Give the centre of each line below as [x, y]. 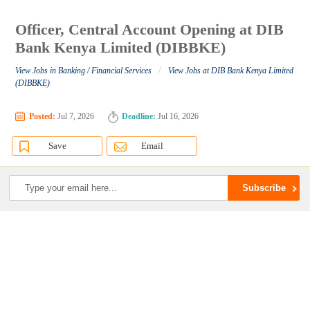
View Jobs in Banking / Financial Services [84, 71]
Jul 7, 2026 [75, 117]
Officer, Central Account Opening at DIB [150, 30]
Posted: [43, 117]
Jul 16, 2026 [177, 117]
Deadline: [139, 117]
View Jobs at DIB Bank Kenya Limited [231, 71]
